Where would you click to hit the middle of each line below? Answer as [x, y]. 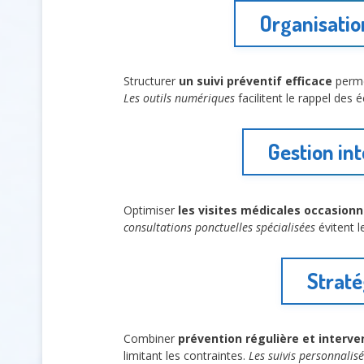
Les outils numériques [179, 98]
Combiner [151, 339]
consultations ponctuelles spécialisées [219, 227]
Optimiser [151, 210]
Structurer [151, 81]
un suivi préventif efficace [256, 81]
